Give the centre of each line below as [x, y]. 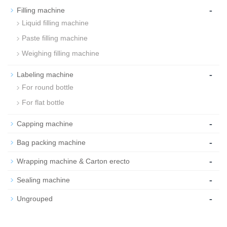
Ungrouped [35, 199]
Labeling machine [45, 74]
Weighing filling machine [61, 53]
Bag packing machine [51, 142]
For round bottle [48, 87]
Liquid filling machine [55, 23]
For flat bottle [43, 102]
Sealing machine [43, 180]
